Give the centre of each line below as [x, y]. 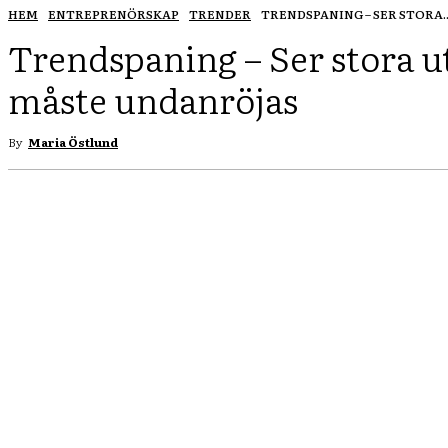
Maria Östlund [73, 142]
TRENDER [220, 14]
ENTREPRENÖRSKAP [113, 14]
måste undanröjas [153, 99]
